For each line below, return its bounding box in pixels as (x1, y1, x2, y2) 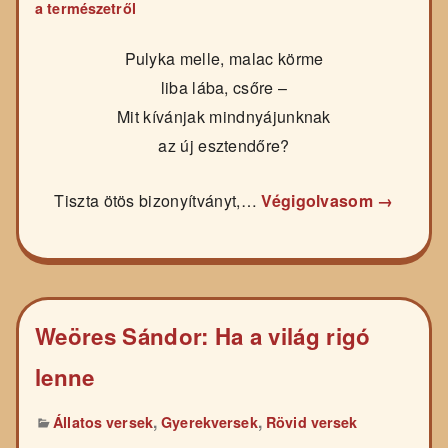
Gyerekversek (161, 411, 258, 432)
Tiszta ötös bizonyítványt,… (54, 189, 262, 213)
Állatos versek (53, 411, 153, 432)
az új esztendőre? (158, 133, 290, 157)
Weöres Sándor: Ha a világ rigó (35, 319, 371, 352)
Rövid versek (266, 411, 358, 432)
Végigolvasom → (261, 189, 394, 213)
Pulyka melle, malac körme (124, 46, 324, 70)
